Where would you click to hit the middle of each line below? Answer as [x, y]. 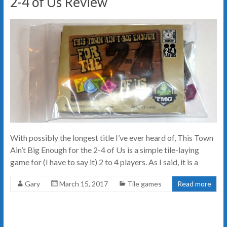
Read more [195, 184]
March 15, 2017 [83, 184]
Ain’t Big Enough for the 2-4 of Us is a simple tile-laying [104, 150]
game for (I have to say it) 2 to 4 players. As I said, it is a [104, 162]
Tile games [144, 184]
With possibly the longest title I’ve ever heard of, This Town [111, 138]
